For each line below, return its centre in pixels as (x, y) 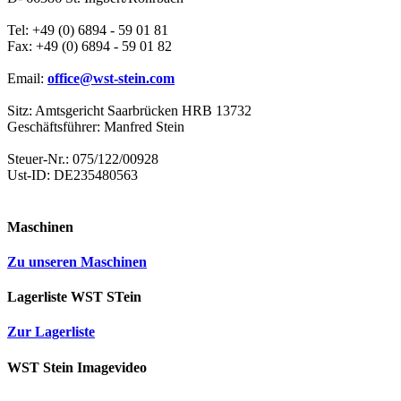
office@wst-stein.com (111, 79)
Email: (27, 79)
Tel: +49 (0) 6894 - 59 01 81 (88, 30)
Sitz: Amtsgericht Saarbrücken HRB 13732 (129, 111)
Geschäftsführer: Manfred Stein (96, 127)
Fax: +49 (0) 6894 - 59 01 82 (90, 47)
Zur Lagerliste (51, 332)
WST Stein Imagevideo (77, 367)
